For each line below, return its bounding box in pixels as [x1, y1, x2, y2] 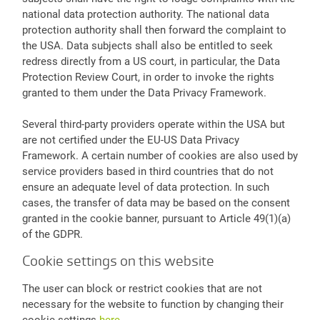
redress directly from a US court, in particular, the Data [21, 54, 280, 68]
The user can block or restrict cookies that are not [21, 281, 262, 295]
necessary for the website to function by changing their [21, 297, 284, 311]
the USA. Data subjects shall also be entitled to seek [21, 39, 273, 52]
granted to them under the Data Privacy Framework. [21, 86, 266, 99]
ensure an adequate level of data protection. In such [21, 181, 269, 194]
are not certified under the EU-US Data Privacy [21, 134, 239, 147]
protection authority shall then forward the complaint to [21, 23, 286, 36]
